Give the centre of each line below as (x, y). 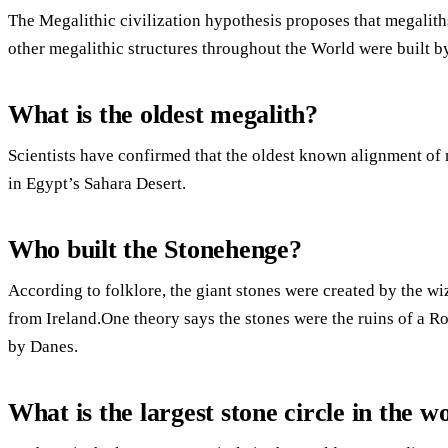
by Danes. (43, 347)
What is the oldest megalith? (163, 114)
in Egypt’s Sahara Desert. (97, 184)
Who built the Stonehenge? (155, 249)
